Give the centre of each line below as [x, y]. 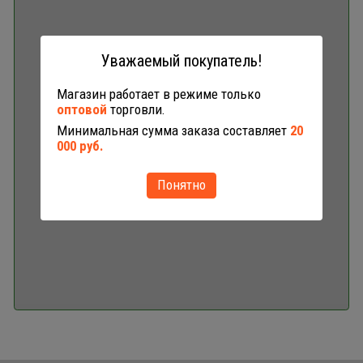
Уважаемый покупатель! [181, 61]
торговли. [136, 110]
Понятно [181, 185]
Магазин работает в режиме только [159, 94]
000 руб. [80, 146]
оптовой [82, 110]
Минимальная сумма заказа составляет [173, 131]
